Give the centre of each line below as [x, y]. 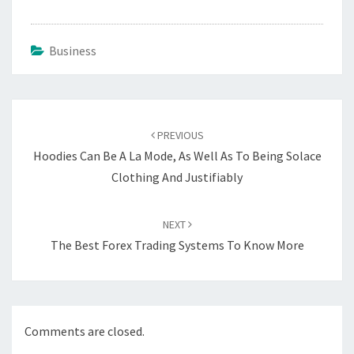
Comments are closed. [85, 331]
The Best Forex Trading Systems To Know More [177, 245]
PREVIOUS [179, 135]
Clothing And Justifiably [177, 177]
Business [73, 51]
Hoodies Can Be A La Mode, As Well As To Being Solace [177, 156]
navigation [51, 129]
